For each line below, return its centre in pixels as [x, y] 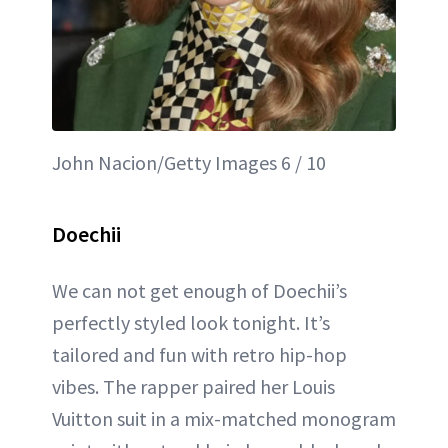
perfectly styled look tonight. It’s [191, 322]
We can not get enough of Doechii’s [199, 290]
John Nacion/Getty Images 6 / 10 [189, 162]
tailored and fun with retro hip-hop [199, 354]
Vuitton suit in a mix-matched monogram [224, 418]
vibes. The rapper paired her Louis [193, 386]
